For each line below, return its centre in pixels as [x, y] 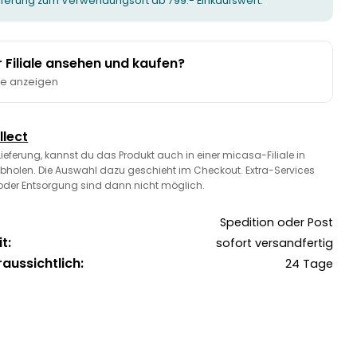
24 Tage [309, 264]
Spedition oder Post [276, 223]
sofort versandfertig [274, 243]
